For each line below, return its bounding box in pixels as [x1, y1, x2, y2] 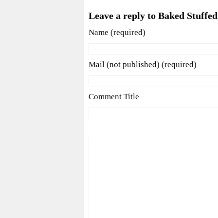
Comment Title [89, 92, 139, 102]
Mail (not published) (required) [89, 60, 197, 70]
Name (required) [89, 28, 145, 37]
